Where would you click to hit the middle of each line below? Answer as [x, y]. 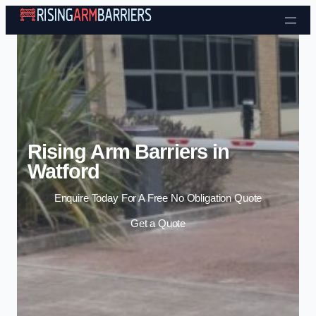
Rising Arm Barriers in [128, 151]
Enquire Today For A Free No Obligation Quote [158, 199]
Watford [63, 171]
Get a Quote [158, 223]
